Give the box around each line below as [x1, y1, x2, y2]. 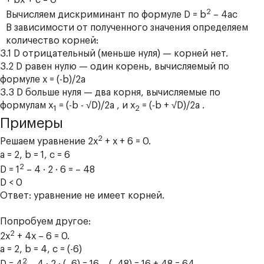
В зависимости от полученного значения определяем [6, 23, 248, 33]
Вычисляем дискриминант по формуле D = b [6, 10, 206, 20]
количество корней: [6, 36, 98, 46]
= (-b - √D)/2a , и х [57, 101, 135, 111]
